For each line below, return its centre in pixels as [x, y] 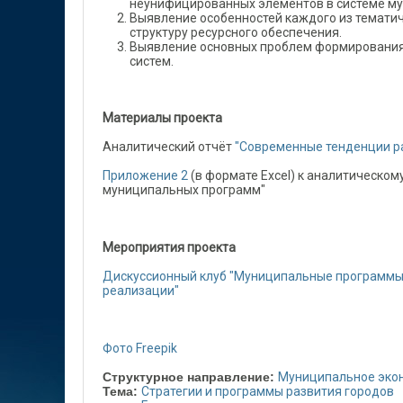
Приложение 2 [145, 175]
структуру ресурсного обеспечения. [236, 32]
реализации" [141, 291]
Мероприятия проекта [169, 247]
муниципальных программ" [184, 190]
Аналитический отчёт [169, 147]
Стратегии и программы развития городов [268, 391]
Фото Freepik [140, 348]
